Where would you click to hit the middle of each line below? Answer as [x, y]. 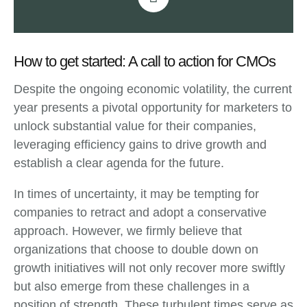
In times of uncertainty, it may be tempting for [136, 194]
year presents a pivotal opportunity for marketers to [153, 107]
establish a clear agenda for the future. [119, 163]
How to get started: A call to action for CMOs [145, 61]
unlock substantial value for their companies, [135, 126]
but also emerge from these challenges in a [132, 286]
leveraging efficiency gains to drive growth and [140, 144]
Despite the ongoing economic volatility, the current [153, 89]
